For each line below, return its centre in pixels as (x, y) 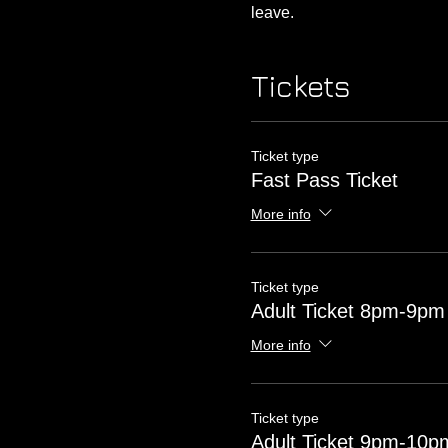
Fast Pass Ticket (324, 180)
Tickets (300, 86)
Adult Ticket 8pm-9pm (347, 311)
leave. (274, 13)
